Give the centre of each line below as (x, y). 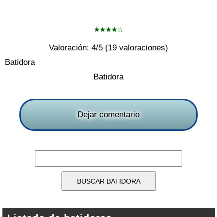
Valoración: (70, 48)
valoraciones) (142, 48)
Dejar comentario (108, 115)
